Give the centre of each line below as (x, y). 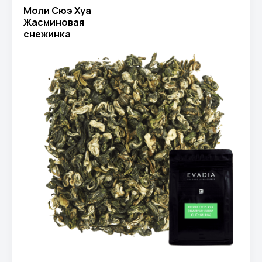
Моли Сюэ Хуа (57, 10)
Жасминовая (54, 22)
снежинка (47, 34)
